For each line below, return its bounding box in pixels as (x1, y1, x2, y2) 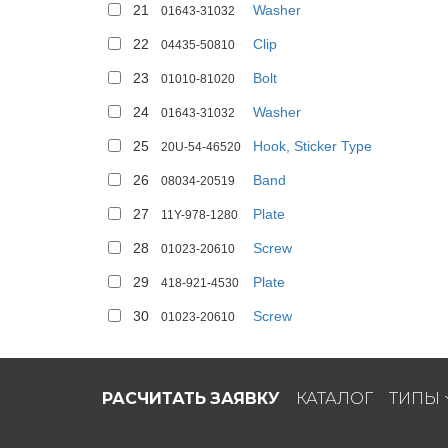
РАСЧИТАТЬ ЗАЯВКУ (102, 388, 280, 408)
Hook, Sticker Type (253, 138, 372, 154)
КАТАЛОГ (295, 388, 373, 408)
